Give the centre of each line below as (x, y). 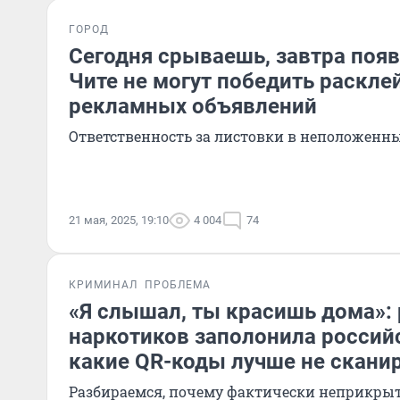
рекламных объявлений (193, 106)
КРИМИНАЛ (103, 285)
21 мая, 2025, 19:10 (119, 220)
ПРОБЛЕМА (178, 285)
